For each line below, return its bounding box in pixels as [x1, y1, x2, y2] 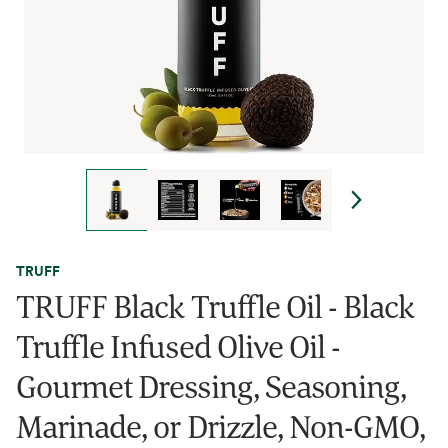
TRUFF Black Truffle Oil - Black [16, 285, 416, 327]
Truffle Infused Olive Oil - [16, 325, 341, 367]
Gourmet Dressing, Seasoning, [16, 365, 407, 407]
